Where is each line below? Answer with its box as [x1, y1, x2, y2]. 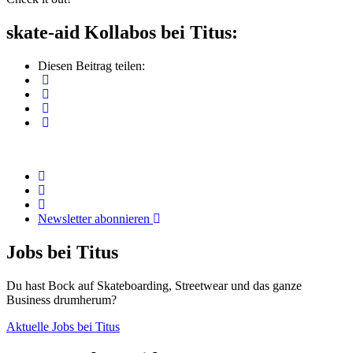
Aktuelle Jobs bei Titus [6, 319, 120, 333]
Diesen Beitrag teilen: [38, 58, 145, 72]
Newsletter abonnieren [38, 211, 153, 225]
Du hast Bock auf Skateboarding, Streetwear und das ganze [6, 278, 302, 292]
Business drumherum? [6, 292, 117, 307]
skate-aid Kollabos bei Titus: [6, 21, 238, 43]
